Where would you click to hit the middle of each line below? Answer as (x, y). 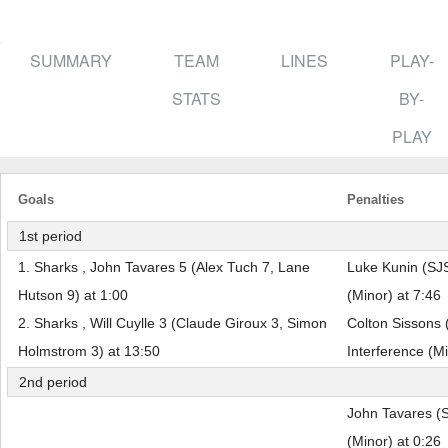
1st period (50, 236)
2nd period (53, 382)
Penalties (375, 199)
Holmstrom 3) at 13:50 (89, 351)
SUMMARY (71, 60)
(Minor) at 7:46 (394, 295)
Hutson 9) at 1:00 (73, 295)
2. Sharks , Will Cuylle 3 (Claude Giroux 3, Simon (172, 323)
